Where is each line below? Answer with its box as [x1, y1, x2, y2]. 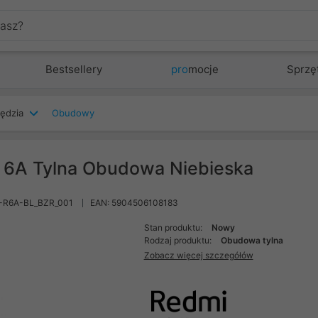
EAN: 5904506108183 [90, 197, 178, 208]
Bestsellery [45, 62, 103, 76]
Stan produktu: [143, 222, 204, 233]
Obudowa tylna [220, 235, 283, 246]
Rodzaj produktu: [143, 235, 214, 246]
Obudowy [52, 107, 94, 119]
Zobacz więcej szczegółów [143, 249, 253, 261]
